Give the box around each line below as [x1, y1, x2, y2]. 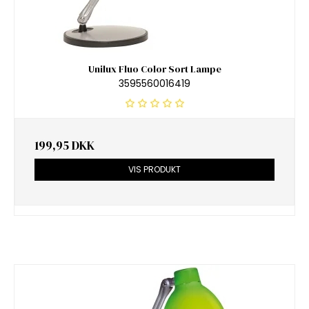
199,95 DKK [34, 137, 94, 154]
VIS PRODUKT [128, 163, 181, 175]
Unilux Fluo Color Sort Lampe [88, 62, 221, 77]
